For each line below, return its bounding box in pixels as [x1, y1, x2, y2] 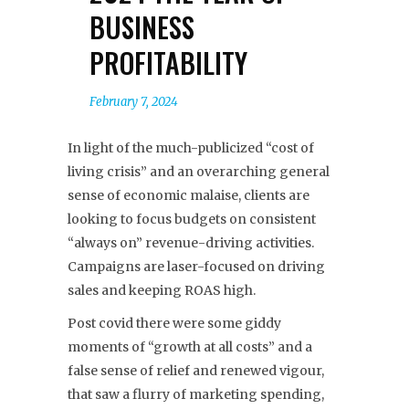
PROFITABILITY [89, 42, 247, 84]
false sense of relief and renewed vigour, [68, 362, 324, 380]
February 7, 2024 [89, 94, 178, 110]
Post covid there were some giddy [68, 315, 281, 332]
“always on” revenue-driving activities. [68, 235, 314, 252]
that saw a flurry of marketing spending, [68, 386, 324, 404]
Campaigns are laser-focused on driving [68, 258, 325, 276]
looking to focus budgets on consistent [68, 211, 316, 228]
